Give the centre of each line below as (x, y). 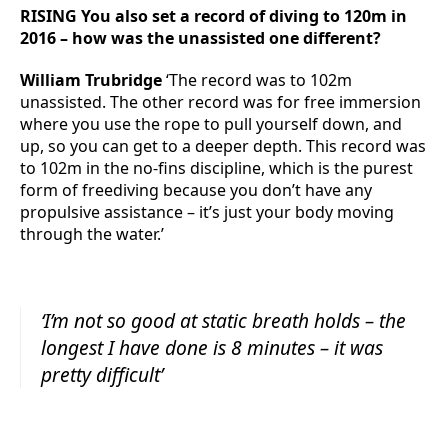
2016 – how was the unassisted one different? (200, 38)
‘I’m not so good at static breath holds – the (223, 320)
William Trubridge (91, 80)
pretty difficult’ (102, 374)
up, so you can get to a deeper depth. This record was (223, 146)
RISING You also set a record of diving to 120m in (213, 16)
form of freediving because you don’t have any (196, 190)
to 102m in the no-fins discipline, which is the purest (216, 168)
